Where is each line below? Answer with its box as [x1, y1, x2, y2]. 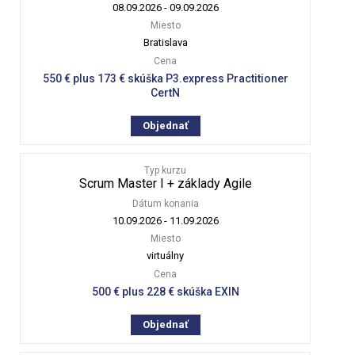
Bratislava [143, 36, 188, 48]
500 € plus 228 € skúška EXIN [91, 284, 239, 298]
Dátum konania [132, 197, 199, 209]
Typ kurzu [144, 164, 187, 176]
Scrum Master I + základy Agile [78, 175, 252, 191]
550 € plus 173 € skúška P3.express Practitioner [42, 71, 288, 85]
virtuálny [147, 249, 185, 261]
